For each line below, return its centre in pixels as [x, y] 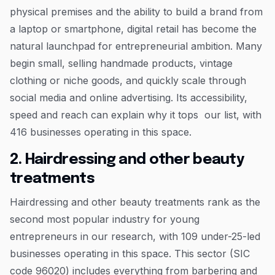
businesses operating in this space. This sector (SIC [130, 253]
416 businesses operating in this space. [101, 132]
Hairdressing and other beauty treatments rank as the [135, 202]
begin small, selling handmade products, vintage [121, 63]
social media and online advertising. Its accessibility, [129, 97]
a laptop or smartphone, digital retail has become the [133, 29]
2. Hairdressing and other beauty [127, 160]
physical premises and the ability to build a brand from [136, 11]
